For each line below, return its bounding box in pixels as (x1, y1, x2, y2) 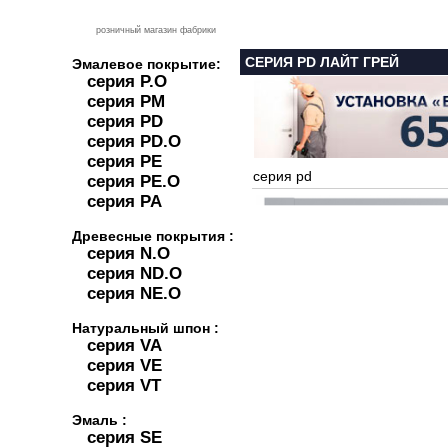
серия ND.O (87, 264, 182, 283)
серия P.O (87, 72, 167, 91)
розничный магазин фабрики (96, 25, 216, 35)
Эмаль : (72, 412, 127, 428)
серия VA (87, 336, 162, 355)
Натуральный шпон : (72, 320, 219, 336)
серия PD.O (87, 132, 181, 151)
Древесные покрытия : (72, 228, 234, 244)
